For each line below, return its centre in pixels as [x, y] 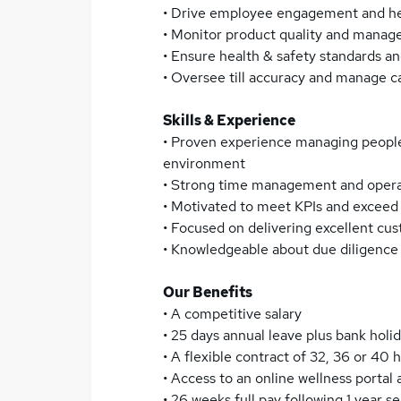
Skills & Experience [229, 120]
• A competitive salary [232, 314]
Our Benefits [208, 292]
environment [204, 163]
